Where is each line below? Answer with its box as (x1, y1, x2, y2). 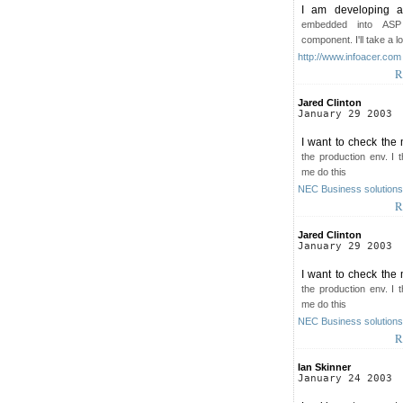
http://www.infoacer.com (298, 50, 401, 62)
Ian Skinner (298, 361, 351, 372)
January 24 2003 (298, 372, 392, 384)
